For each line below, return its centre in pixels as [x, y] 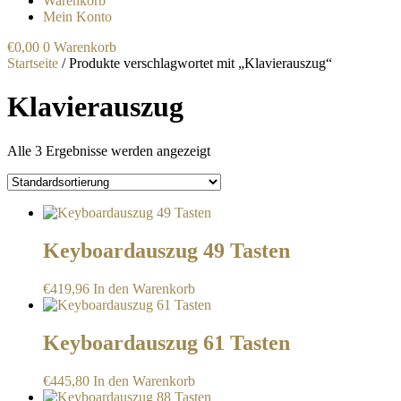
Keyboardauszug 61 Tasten [166, 342]
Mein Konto [77, 17]
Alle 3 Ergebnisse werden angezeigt [109, 150]
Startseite [33, 63]
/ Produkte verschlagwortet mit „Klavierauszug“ [195, 63]
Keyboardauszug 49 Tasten [166, 250]
